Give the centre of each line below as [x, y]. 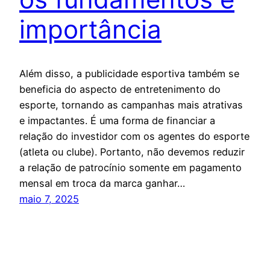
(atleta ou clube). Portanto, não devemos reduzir [132, 152]
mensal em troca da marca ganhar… [102, 183]
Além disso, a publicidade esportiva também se [129, 73]
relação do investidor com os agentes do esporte [134, 136]
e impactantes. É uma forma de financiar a [117, 120]
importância [90, 30]
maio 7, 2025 [49, 199]
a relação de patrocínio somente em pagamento [130, 167]
